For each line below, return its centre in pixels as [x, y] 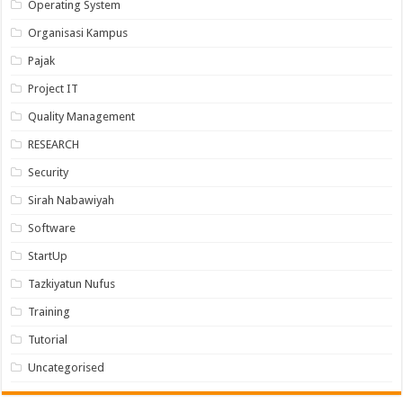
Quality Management [82, 117]
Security [49, 173]
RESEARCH [54, 145]
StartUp [48, 256]
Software [52, 228]
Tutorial [48, 340]
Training [49, 312]
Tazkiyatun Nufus [72, 284]
